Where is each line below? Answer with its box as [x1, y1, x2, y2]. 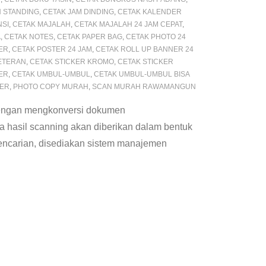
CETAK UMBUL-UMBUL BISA [94, 70, 189, 79]
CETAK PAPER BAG [57, 33, 122, 42]
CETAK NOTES [4, 33, 53, 42]
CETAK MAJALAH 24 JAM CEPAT [74, 20, 182, 29]
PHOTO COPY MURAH [13, 83, 88, 91]
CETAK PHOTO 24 [126, 33, 186, 42]
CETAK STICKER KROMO [30, 58, 114, 66]
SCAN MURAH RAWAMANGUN [92, 83, 196, 91]
